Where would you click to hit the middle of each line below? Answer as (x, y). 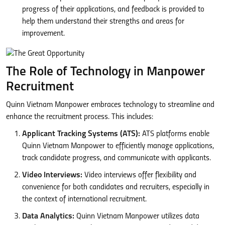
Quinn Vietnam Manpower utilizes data (137, 216)
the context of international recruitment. (84, 199)
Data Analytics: (48, 216)
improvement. (43, 34)
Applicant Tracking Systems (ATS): (81, 134)
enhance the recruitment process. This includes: (80, 117)
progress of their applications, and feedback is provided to (113, 10)
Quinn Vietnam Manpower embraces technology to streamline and (110, 105)
